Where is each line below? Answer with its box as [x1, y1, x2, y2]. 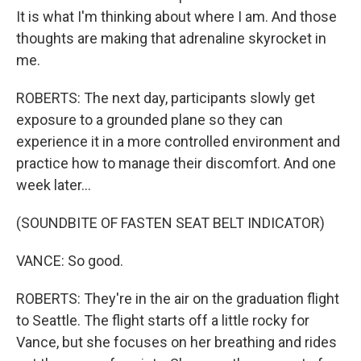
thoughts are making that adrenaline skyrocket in [16, 30, 326, 47]
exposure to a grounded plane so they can [16, 111, 283, 128]
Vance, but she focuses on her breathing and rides [16, 334, 337, 351]
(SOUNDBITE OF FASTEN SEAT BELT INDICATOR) [16, 214, 325, 231]
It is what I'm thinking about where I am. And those [16, 8, 337, 25]
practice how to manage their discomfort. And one [16, 155, 336, 172]
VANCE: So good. [16, 252, 123, 269]
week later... [16, 176, 91, 193]
